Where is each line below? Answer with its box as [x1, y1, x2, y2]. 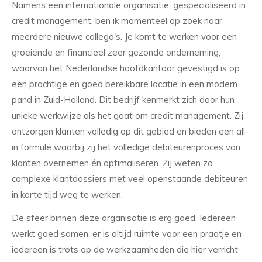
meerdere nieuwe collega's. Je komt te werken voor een [12, 30, 237, 42]
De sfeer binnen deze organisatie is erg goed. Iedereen [12, 212, 236, 223]
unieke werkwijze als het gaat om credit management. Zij [12, 109, 243, 121]
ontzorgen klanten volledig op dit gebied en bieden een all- [12, 125, 249, 137]
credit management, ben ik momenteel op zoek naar [12, 15, 222, 26]
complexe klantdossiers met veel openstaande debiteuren [12, 173, 248, 184]
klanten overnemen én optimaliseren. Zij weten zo [12, 157, 213, 168]
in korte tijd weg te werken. [12, 188, 123, 200]
